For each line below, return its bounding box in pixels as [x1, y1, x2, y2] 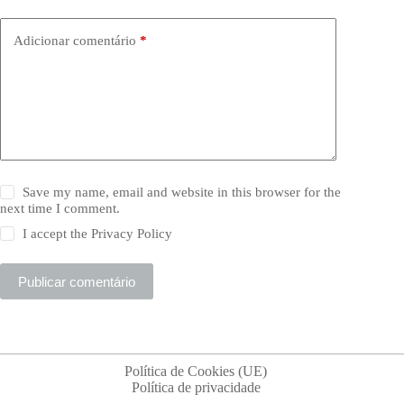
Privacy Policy [91, 226, 173, 242]
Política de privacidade [131, 380, 261, 396]
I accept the [23, 226, 92, 242]
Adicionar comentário [14, 32, 136, 48]
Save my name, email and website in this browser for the [23, 185, 342, 200]
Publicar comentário [18, 273, 135, 289]
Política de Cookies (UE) [124, 363, 268, 380]
